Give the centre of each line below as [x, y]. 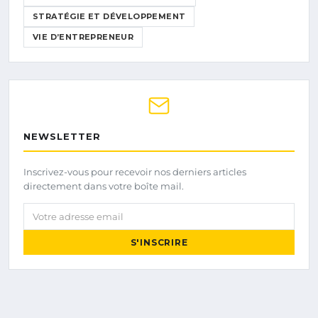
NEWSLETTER [62, 137]
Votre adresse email [75, 211]
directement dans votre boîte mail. [104, 186]
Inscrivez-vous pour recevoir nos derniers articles [135, 172]
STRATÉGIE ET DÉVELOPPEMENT [109, 17]
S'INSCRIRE [159, 243]
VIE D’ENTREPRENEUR [83, 37]
